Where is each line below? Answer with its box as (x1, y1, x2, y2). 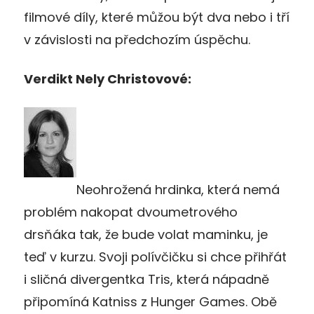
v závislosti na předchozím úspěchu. (24, 31, 250, 49)
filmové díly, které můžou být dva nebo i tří (24, 8, 289, 27)
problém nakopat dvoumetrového (24, 203, 238, 221)
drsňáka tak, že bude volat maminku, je (24, 226, 268, 244)
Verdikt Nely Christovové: (24, 70, 191, 88)
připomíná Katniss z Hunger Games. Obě (24, 293, 277, 311)
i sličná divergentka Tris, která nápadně (24, 271, 269, 289)
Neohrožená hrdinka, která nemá (76, 181, 280, 199)
